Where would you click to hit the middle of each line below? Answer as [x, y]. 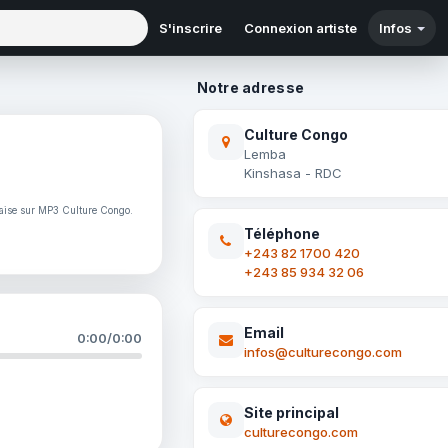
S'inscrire [190, 27]
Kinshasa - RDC [292, 173]
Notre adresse [250, 87]
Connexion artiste [300, 27]
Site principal [291, 412]
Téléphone [281, 233]
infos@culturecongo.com [322, 352]
